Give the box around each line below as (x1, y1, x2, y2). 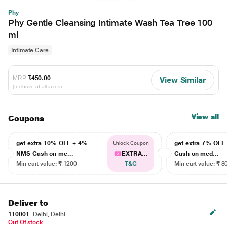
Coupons (8, 113, 44, 123)
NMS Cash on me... (16, 150, 73, 157)
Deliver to (8, 198, 49, 208)
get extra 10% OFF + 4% (16, 140, 88, 147)
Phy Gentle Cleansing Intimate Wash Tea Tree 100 (8, 17, 213, 28)
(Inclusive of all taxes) (13, 83, 62, 89)
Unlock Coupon (112, 140, 149, 146)
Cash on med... (174, 150, 219, 157)
